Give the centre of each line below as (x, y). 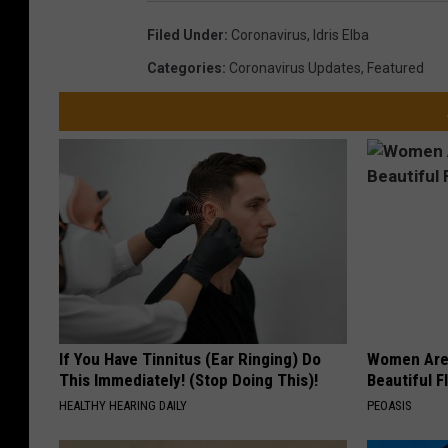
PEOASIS (390, 405)
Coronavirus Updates (295, 67)
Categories (184, 67)
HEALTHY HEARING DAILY (123, 405)
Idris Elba (341, 34)
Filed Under (185, 34)
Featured (395, 67)
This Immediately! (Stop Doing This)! (188, 379)
